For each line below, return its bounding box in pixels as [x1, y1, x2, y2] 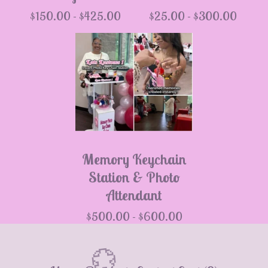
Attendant [106, 186, 162, 204]
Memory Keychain [81, 150, 187, 168]
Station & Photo [88, 168, 180, 186]
